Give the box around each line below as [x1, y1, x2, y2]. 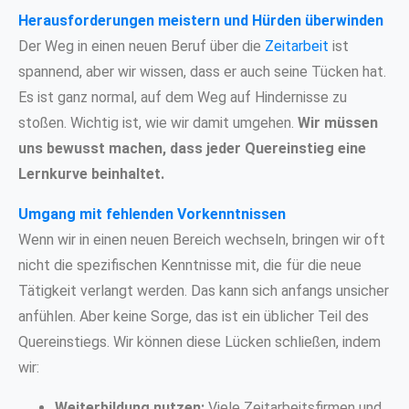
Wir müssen [298, 113, 378, 131]
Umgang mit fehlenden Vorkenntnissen [18, 204, 286, 223]
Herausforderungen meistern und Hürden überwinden [18, 11, 383, 29]
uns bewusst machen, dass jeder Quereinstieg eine [18, 139, 366, 157]
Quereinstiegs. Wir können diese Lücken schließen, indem [18, 332, 381, 351]
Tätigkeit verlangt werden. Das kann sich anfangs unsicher [18, 281, 389, 299]
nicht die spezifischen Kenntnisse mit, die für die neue [18, 256, 362, 274]
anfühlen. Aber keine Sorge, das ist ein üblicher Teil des [18, 307, 369, 325]
